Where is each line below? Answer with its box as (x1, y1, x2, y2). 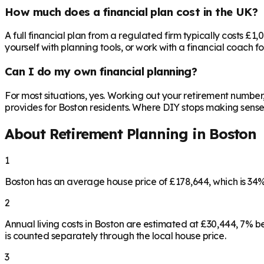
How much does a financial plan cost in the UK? (5, 4, 258, 19)
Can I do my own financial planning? (5, 64, 197, 78)
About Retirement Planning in (5, 124, 210, 143)
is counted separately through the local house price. (5, 229, 226, 242)
